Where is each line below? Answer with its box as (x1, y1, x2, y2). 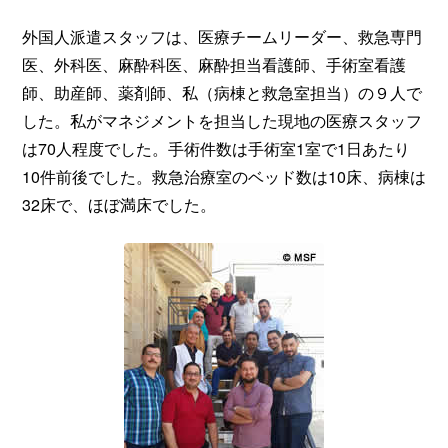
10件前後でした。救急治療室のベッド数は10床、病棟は (22, 164, 426, 188)
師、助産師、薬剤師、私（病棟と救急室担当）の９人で (22, 80, 422, 104)
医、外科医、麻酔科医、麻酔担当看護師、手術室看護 (22, 52, 406, 76)
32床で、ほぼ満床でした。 (22, 192, 216, 216)
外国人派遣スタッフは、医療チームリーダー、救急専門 (22, 24, 422, 48)
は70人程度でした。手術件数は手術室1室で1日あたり (22, 136, 410, 160)
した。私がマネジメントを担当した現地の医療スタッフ (22, 108, 422, 132)
